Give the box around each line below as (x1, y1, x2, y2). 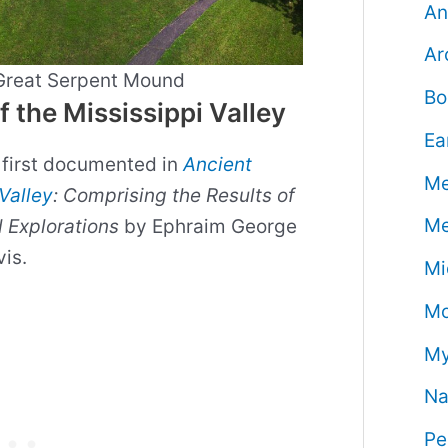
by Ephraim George (118, 215, 297, 239)
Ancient (182, 153, 252, 177)
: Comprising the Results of (52, 184, 295, 208)
